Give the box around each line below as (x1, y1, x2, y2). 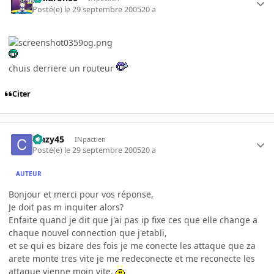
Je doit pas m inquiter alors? (9, 201, 124, 213)
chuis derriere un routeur (9, 62, 116, 74)
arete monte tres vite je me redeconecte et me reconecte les (9, 253, 255, 265)
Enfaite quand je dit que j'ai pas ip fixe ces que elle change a (9, 214, 257, 226)
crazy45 (32, 133, 65, 145)
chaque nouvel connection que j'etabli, (9, 227, 167, 239)
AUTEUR (16, 169, 42, 178)
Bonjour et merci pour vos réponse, (9, 188, 154, 201)
